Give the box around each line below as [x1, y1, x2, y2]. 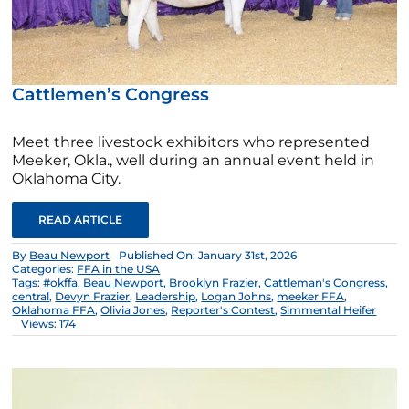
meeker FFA [277, 289, 345, 304]
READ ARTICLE [38, 213, 123, 227]
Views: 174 [21, 317, 77, 331]
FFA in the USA [77, 262, 161, 277]
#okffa [43, 276, 79, 290]
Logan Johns [201, 289, 272, 304]
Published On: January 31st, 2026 [119, 248, 298, 263]
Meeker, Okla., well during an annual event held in [12, 152, 375, 170]
